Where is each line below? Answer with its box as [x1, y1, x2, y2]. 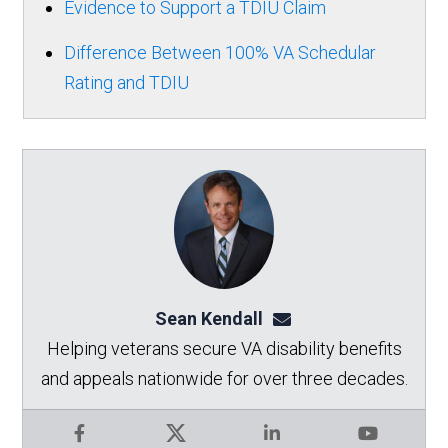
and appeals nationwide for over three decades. [40, 367, 408, 389]
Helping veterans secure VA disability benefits [46, 337, 402, 359]
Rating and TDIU [63, 72, 189, 94]
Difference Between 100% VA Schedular [63, 42, 376, 64]
